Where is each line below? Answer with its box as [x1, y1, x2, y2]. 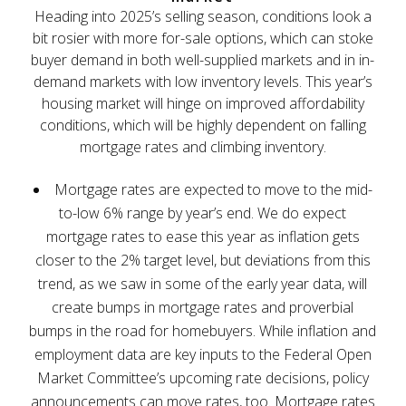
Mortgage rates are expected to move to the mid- [53, 179, 372, 199]
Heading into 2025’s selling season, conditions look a [34, 5, 372, 26]
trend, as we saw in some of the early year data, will [38, 273, 368, 294]
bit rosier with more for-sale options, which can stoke [32, 27, 373, 48]
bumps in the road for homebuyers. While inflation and [29, 320, 377, 341]
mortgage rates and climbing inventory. [79, 136, 326, 157]
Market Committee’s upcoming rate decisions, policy [36, 367, 369, 388]
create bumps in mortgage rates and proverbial [52, 296, 354, 317]
